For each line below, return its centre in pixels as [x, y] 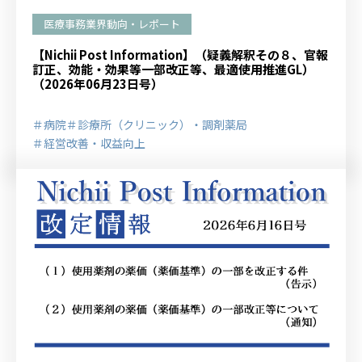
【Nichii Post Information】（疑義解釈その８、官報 [180, 54]
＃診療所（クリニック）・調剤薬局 [157, 124]
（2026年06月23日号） [98, 83]
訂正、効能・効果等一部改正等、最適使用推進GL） [173, 69]
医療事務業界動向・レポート [112, 23]
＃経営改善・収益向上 [89, 143]
